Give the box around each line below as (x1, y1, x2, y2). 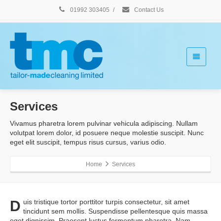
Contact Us (133, 6, 164, 13)
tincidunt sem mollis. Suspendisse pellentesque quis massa (23, 207, 208, 216)
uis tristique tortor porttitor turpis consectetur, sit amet (23, 198, 189, 206)
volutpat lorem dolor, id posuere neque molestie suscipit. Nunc (10, 129, 204, 137)
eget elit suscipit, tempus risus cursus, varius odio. (10, 138, 166, 146)
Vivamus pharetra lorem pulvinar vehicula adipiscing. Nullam (10, 119, 198, 127)
